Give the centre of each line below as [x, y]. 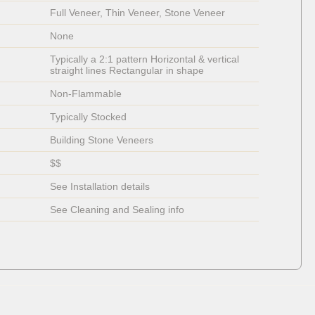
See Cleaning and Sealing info [117, 210]
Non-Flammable [87, 94]
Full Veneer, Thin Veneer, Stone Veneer [137, 13]
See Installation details [99, 187]
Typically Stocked [88, 117]
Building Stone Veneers [101, 140]
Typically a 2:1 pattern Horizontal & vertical [146, 59]
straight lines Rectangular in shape [127, 71]
